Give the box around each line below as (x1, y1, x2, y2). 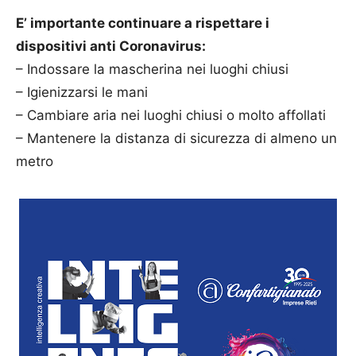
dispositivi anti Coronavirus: (16, 37, 206, 54)
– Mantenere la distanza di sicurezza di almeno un (16, 130, 337, 146)
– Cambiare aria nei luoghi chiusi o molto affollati (16, 106, 326, 123)
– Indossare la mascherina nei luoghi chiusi (16, 60, 288, 77)
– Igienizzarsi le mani (16, 83, 148, 100)
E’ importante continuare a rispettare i (16, 14, 269, 31)
